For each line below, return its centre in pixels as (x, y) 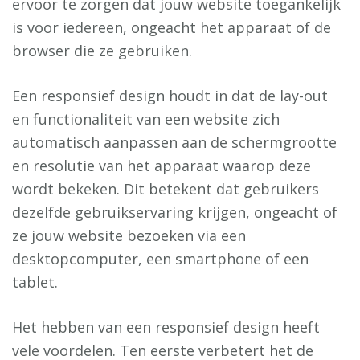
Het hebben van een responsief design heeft (166, 327)
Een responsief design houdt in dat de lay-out (170, 96)
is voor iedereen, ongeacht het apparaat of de (172, 28)
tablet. (35, 282)
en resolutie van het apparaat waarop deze (162, 166)
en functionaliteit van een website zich (146, 119)
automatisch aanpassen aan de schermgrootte (174, 143)
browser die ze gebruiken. (102, 51)
